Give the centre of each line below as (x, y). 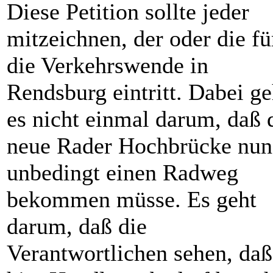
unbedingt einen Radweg (122, 172)
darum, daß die (77, 226)
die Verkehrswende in (108, 65)
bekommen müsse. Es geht (132, 199)
